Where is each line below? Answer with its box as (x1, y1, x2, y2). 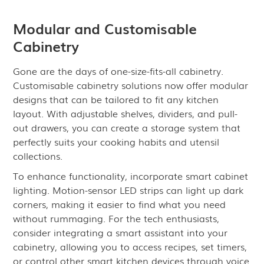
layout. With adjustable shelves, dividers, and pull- (13, 106, 238, 120)
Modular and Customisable (13, 18, 197, 38)
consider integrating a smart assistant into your (13, 225, 228, 239)
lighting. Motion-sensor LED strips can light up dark (13, 183, 244, 197)
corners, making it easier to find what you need (13, 197, 226, 211)
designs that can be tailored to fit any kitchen (13, 92, 219, 106)
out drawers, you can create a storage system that (13, 120, 241, 134)
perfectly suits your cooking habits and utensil (13, 134, 220, 148)
